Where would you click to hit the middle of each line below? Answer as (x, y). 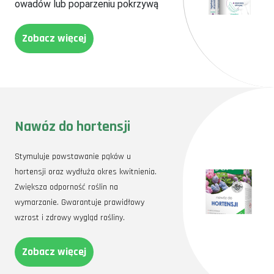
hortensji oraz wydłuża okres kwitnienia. (86, 172)
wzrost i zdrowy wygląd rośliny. (71, 218)
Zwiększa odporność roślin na (66, 187)
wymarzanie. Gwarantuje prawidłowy (80, 203)
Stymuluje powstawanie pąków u (73, 157)
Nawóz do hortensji (72, 127)
